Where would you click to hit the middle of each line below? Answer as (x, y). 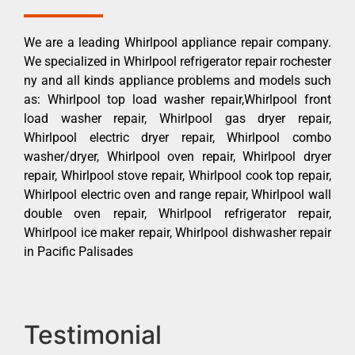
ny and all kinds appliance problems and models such (177, 80)
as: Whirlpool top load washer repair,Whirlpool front (177, 99)
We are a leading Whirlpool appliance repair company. (177, 42)
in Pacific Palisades (78, 251)
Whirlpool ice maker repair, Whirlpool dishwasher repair (177, 232)
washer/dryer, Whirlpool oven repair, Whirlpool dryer (177, 156)
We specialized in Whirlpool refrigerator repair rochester (177, 61)
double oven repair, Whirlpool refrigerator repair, (177, 213)
